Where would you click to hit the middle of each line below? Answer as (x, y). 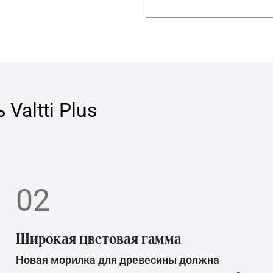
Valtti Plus (54, 111)
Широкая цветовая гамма (98, 239)
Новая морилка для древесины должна (118, 260)
